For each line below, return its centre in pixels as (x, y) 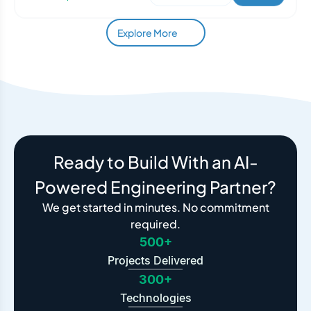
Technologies (155, 298)
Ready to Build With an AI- (155, 162)
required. (155, 224)
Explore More (147, 33)
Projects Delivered (155, 260)
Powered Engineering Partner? (155, 187)
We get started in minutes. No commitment (155, 207)
